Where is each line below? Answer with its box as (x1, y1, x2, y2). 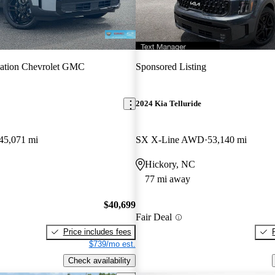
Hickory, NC (144, 159, 195, 170)
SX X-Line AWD (135, 134, 204, 145)
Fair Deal (135, 212, 172, 223)
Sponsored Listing (135, 61, 206, 72)
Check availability (68, 255, 131, 265)
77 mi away (144, 174, 190, 185)
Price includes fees (63, 227, 131, 236)
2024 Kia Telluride (135, 99, 201, 109)
